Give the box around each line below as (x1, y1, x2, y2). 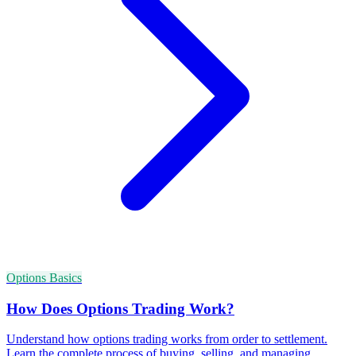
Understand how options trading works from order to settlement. (6, 332, 327, 346)
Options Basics (6, 270, 82, 284)
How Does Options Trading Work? (6, 300, 234, 317)
